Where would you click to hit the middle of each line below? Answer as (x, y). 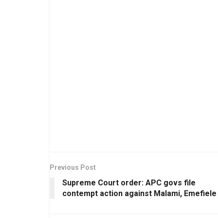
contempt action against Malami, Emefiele (139, 193)
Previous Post (73, 167)
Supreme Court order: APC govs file (129, 182)
